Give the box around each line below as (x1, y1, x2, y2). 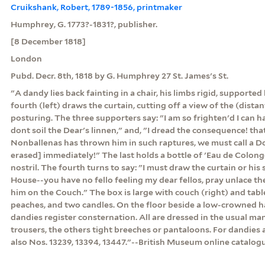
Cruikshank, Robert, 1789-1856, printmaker (10, 2, 182, 12)
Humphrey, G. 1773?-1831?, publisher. (10, 19, 157, 29)
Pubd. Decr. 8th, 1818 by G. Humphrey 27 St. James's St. (10, 70, 228, 80)
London (10, 53, 42, 63)
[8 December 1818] (10, 36, 86, 46)
